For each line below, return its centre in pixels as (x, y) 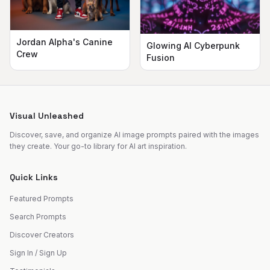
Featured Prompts (42, 198)
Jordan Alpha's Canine (64, 42)
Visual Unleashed (47, 115)
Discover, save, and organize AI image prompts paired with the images (134, 134)
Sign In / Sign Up (38, 253)
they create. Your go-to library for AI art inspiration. (98, 146)
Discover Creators (42, 234)
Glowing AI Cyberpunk (193, 45)
